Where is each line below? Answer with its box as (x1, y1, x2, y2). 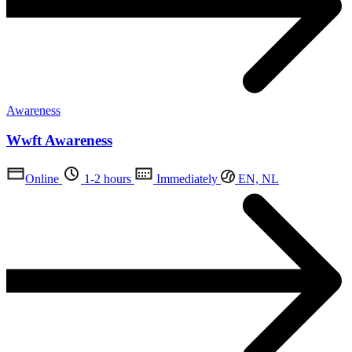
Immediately (153, 172, 218, 186)
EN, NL (235, 172, 279, 186)
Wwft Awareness (6, 132, 112, 149)
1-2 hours (81, 172, 131, 186)
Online (25, 172, 59, 186)
